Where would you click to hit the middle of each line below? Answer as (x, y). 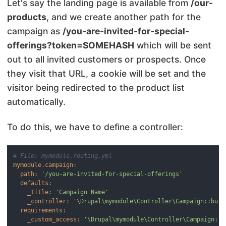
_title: (40, 192)
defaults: (36, 183)
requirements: (43, 210)
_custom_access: (54, 219)
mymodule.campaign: (45, 165)
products (27, 17)
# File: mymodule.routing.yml (63, 156)
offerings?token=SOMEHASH (71, 45)
